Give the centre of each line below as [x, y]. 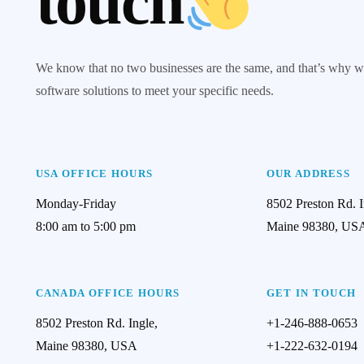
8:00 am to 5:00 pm [85, 226]
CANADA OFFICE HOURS [108, 293]
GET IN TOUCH [311, 293]
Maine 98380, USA [86, 346]
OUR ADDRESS [308, 173]
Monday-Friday [76, 204]
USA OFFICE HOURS [94, 173]
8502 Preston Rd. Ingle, [96, 323]
